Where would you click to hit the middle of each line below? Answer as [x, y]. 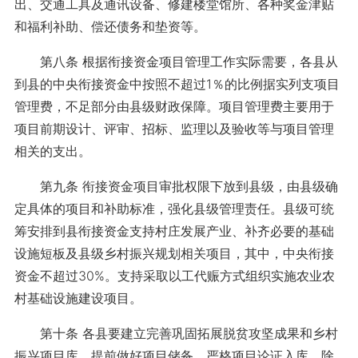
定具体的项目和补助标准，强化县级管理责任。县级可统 [174, 209]
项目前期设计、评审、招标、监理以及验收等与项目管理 [174, 129]
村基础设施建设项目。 [78, 298]
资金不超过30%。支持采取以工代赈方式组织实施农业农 [174, 276]
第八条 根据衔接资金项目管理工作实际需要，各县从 [176, 62]
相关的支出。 [52, 151]
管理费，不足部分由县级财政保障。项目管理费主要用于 [174, 106]
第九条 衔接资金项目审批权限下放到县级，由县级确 [176, 186]
